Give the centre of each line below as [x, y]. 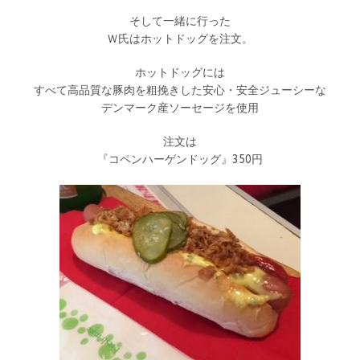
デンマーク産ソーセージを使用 [180, 108]
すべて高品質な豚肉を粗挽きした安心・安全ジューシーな [180, 90]
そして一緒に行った [180, 21]
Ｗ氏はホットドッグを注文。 [180, 39]
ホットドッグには [180, 73]
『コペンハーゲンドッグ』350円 [180, 160]
